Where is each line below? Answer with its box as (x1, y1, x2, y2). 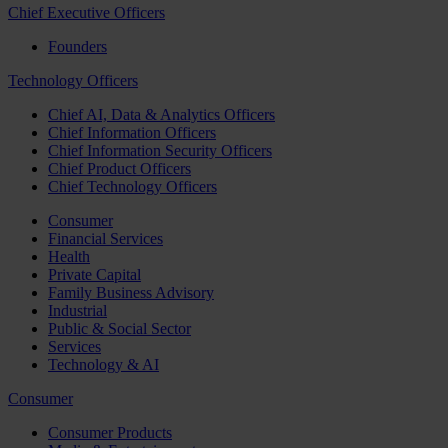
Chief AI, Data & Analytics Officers (48, 106, 275, 123)
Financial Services (48, 230, 163, 247)
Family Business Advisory (48, 284, 214, 301)
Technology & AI (48, 356, 159, 373)
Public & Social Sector (48, 320, 191, 337)
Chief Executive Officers (8, 4, 165, 21)
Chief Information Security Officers (48, 142, 272, 159)
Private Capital (48, 266, 141, 283)
